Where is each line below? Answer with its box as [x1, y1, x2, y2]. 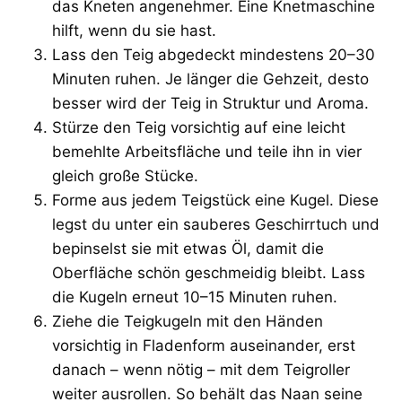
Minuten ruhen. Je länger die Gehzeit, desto [52, 69, 369, 88]
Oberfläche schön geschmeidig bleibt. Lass [52, 263, 365, 282]
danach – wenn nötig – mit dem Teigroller [52, 360, 350, 379]
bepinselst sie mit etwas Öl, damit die [52, 239, 324, 258]
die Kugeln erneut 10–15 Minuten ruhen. [52, 287, 337, 306]
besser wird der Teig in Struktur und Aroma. [52, 93, 369, 112]
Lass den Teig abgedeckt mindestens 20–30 [52, 45, 375, 64]
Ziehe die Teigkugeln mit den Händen [52, 311, 323, 330]
